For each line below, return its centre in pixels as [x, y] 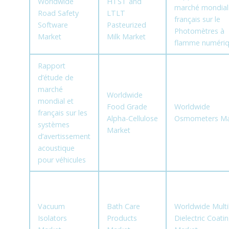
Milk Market [126, 37]
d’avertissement [64, 136]
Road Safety [58, 13]
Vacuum [51, 207]
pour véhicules [62, 160]
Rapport [51, 66]
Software [53, 25]
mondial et [55, 101]
